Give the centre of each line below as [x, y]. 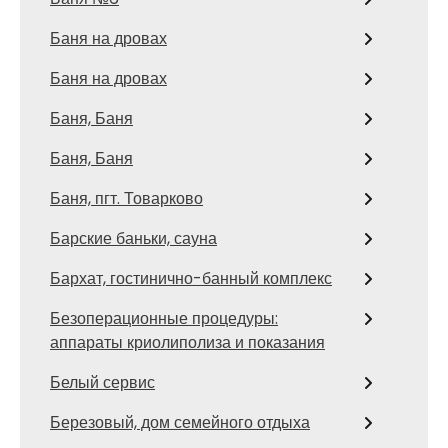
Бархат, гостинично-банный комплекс [191, 278]
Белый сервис [102, 382]
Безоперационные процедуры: [164, 318]
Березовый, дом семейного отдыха [180, 422]
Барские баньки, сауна [133, 238]
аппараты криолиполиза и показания [187, 342]
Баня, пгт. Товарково [126, 198]
